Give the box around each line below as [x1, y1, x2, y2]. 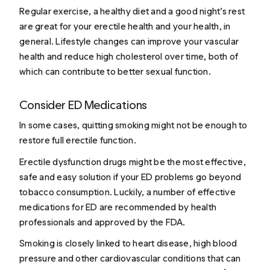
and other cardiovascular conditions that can [56, 253, 241, 265]
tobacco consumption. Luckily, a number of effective [19, 186, 236, 198]
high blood [191, 237, 237, 250]
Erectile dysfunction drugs [19, 155, 127, 168]
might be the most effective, [127, 155, 246, 168]
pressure [19, 253, 57, 265]
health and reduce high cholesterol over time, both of [19, 50, 239, 62]
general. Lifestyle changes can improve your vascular [19, 35, 239, 47]
